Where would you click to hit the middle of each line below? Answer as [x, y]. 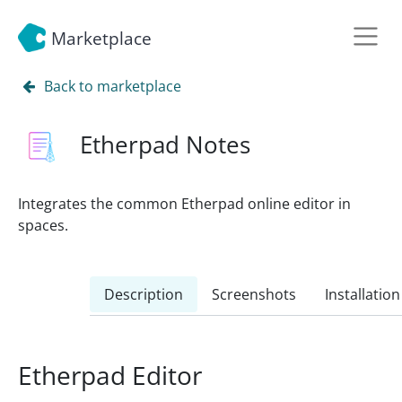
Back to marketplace [113, 86]
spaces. [43, 225]
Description [144, 294]
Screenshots [254, 294]
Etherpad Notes [165, 144]
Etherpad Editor [110, 375]
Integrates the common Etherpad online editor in [184, 204]
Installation [363, 294]
